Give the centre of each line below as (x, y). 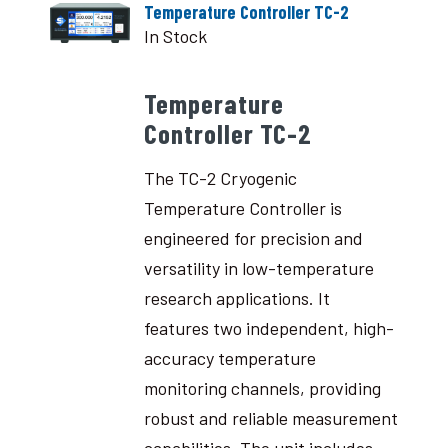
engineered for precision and (253, 237)
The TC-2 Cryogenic (220, 177)
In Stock (175, 36)
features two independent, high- (268, 327)
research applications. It (236, 297)
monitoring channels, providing (262, 387)
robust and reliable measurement (270, 417)
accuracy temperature (229, 357)
